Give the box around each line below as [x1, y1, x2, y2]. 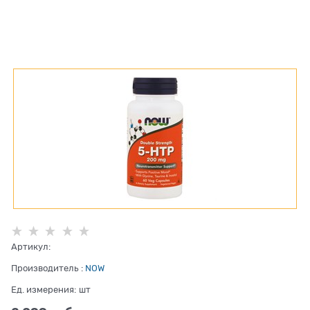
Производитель [11, 263, 78, 274]
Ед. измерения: [11, 284, 76, 295]
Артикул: [11, 241, 51, 253]
